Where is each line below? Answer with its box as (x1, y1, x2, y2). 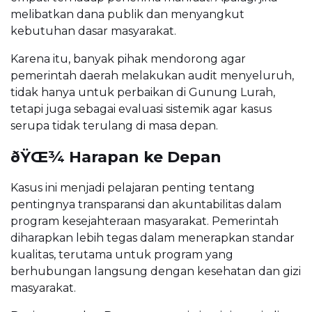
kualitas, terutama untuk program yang (10, 248, 233, 262)
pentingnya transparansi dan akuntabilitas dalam (10, 198, 281, 212)
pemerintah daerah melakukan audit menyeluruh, (10, 69, 294, 83)
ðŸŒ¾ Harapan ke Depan (10, 148, 221, 167)
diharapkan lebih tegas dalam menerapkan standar (10, 231, 295, 245)
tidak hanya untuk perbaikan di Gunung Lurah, (10, 86, 275, 100)
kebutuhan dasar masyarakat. (10, 24, 176, 38)
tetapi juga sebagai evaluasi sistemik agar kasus (10, 102, 272, 116)
